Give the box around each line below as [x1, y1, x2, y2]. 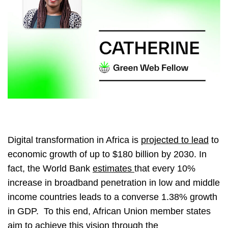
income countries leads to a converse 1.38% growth [8, 192, 217, 203]
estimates [93, 163, 134, 174]
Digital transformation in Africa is [8, 135, 141, 146]
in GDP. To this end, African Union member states [8, 206, 211, 217]
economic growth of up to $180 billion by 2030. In [8, 149, 207, 160]
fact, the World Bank [8, 163, 93, 174]
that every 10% [134, 163, 195, 174]
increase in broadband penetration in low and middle [8, 178, 220, 188]
